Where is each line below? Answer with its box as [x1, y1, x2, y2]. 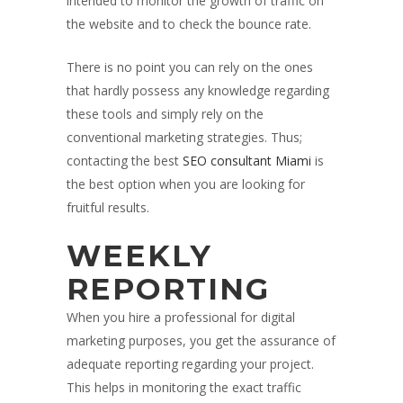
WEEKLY [67, 237, 212, 274]
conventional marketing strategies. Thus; [67, 129, 302, 147]
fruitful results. [67, 199, 149, 217]
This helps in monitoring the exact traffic [67, 379, 301, 397]
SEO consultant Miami [183, 152, 311, 170]
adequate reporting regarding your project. [67, 355, 314, 373]
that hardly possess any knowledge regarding [67, 82, 329, 100]
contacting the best [67, 152, 183, 170]
